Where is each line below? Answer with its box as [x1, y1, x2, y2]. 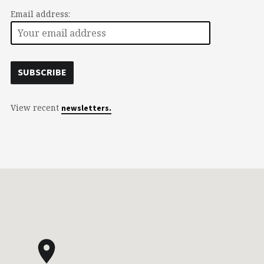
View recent [10, 101, 61, 113]
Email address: [10, 8, 70, 19]
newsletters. [61, 103, 111, 113]
